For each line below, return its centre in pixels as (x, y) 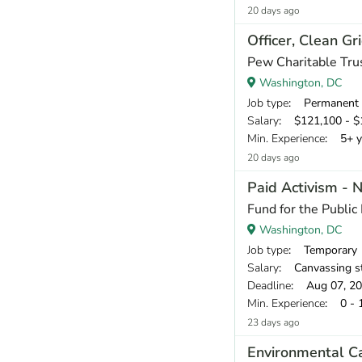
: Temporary (323, 250)
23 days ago (274, 322)
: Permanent (324, 103)
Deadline (269, 285)
